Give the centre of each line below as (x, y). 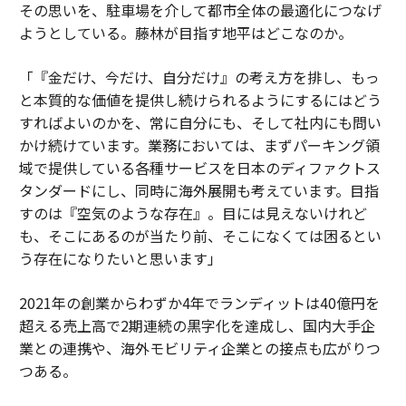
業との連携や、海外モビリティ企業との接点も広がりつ (199, 348)
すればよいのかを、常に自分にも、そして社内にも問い (200, 122)
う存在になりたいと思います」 (120, 258)
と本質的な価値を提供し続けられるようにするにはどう (200, 99)
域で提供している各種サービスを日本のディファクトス (199, 167)
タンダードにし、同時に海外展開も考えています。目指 (198, 190)
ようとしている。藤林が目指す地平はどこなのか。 (185, 32)
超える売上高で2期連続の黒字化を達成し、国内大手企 (197, 325)
